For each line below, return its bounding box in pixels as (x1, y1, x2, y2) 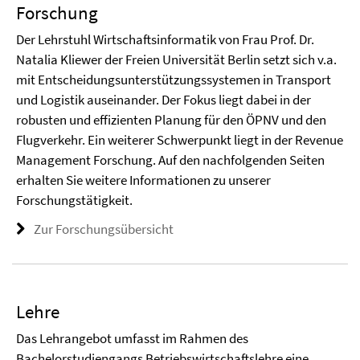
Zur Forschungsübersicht (34, 220, 174, 239)
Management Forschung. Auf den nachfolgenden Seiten (16, 151, 325, 170)
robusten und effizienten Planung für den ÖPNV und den (16, 111, 326, 129)
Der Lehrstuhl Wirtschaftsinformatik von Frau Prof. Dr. (16, 31, 314, 49)
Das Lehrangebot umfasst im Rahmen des (16, 329, 248, 348)
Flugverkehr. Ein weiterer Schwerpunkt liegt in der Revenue (16, 131, 343, 149)
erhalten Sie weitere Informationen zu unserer (16, 171, 271, 190)
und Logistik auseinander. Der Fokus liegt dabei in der (16, 91, 311, 109)
